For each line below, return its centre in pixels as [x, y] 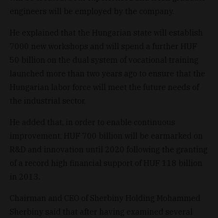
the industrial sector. [48, 100]
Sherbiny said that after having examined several [101, 211]
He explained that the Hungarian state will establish [106, 32]
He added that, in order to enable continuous [92, 122]
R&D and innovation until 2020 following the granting [109, 149]
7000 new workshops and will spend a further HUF [103, 46]
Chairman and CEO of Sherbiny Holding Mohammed [105, 198]
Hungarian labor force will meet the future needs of [104, 87]
